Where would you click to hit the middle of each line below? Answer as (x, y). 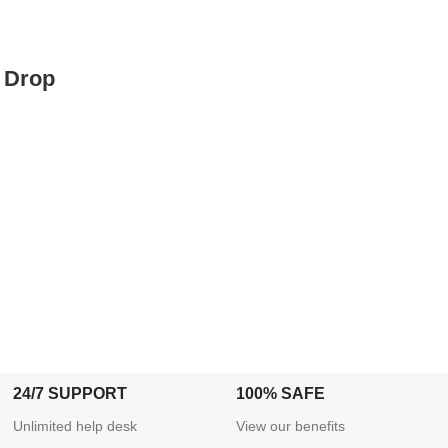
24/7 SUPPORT (70, 393)
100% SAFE (281, 393)
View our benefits (291, 425)
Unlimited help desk (75, 425)
